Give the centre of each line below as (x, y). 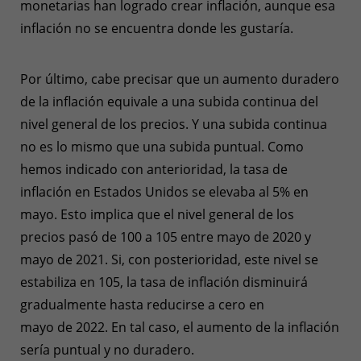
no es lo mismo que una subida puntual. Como (162, 146)
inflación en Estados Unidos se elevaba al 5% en (164, 191)
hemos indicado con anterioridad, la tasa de (154, 169)
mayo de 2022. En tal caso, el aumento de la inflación (180, 327)
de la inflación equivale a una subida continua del (169, 101)
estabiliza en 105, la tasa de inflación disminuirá (164, 282)
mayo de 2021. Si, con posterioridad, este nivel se (169, 259)
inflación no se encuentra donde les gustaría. (158, 28)
